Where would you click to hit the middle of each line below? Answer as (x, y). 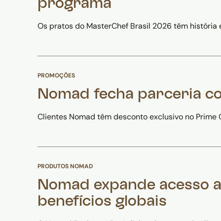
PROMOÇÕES (56, 75)
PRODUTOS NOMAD (65, 166)
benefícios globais (102, 202)
